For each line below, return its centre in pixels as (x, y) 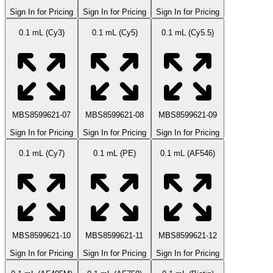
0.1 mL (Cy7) (41, 153)
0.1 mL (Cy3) (41, 32)
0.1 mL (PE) (115, 153)
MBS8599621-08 (115, 115)
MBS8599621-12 (188, 236)
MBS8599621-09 (188, 115)
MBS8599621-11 (115, 236)
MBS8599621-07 (41, 115)
